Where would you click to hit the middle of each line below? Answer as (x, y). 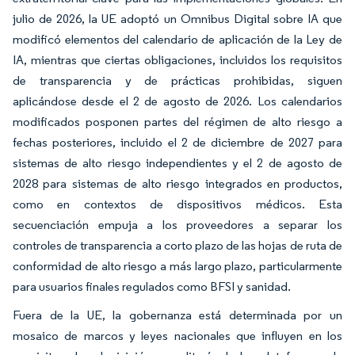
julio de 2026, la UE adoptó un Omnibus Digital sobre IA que (177, 18)
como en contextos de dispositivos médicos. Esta (177, 204)
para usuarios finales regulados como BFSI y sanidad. (152, 286)
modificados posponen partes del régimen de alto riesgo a (177, 121)
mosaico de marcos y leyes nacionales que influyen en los (177, 335)
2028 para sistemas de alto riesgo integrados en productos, (177, 183)
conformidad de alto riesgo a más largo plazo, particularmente (177, 265)
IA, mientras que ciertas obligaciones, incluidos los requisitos (177, 59)
